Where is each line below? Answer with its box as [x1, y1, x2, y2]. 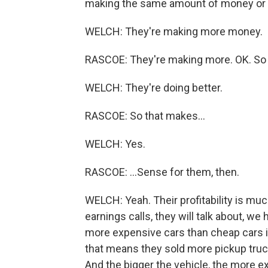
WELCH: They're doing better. [85, 81, 223, 94]
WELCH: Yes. [85, 138, 145, 150]
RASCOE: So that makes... [85, 109, 205, 122]
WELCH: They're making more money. [85, 25, 263, 38]
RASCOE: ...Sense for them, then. [85, 166, 239, 178]
